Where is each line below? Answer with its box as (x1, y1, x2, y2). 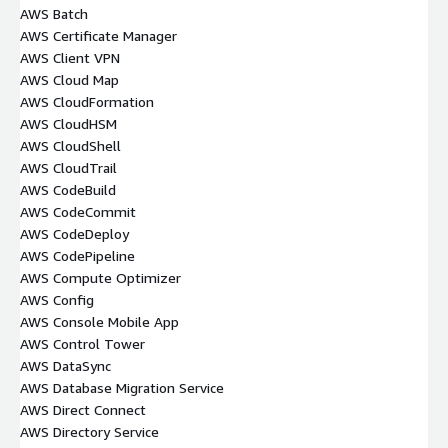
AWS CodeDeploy (20, 224, 129, 242)
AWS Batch (20, 4, 88, 22)
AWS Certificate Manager (20, 26, 177, 44)
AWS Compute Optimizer (20, 268, 181, 286)
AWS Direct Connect (20, 400, 146, 418)
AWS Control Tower (20, 334, 145, 352)
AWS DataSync (20, 356, 111, 374)
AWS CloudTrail (20, 158, 117, 176)
